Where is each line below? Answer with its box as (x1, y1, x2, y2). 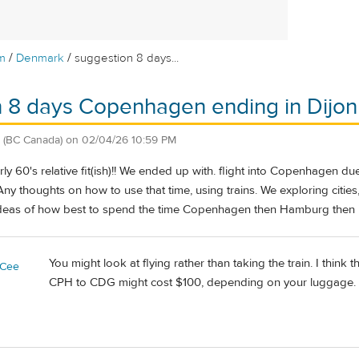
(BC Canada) (3, 132, 63, 147)
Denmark (16, 50, 65, 66)
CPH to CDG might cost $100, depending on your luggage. (49, 274, 356, 290)
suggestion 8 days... (75, 50, 179, 66)
